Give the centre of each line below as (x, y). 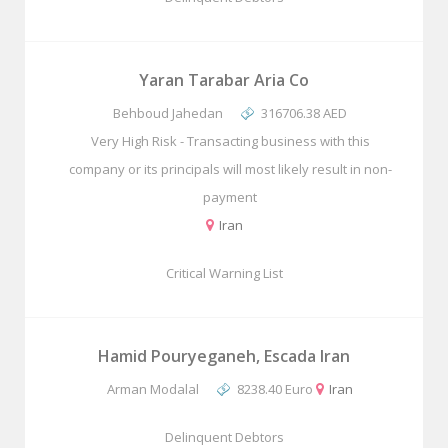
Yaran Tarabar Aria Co (224, 80)
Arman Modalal (152, 389)
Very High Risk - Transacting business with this (230, 141)
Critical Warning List (224, 273)
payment (230, 197)
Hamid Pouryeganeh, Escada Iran (224, 356)
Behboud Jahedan (167, 113)
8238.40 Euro (275, 389)
